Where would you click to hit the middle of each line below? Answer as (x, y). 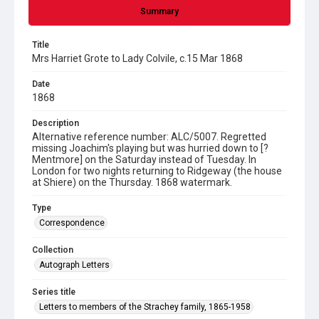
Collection (53, 250)
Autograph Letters (74, 265)
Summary (159, 11)
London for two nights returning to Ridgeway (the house (157, 171)
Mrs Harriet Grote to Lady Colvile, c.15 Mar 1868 (137, 58)
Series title (54, 292)
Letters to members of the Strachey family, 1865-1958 (145, 307)
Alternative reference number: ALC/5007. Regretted (149, 137)
